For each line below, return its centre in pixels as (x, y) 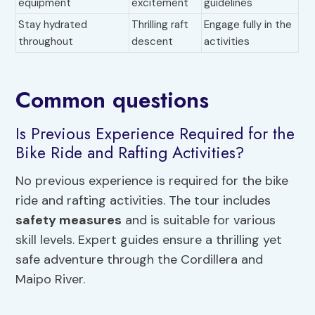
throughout (46, 42)
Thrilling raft (160, 25)
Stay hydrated (53, 25)
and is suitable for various (199, 220)
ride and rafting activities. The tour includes (143, 200)
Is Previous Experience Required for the (155, 134)
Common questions (112, 100)
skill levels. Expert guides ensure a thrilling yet (149, 239)
